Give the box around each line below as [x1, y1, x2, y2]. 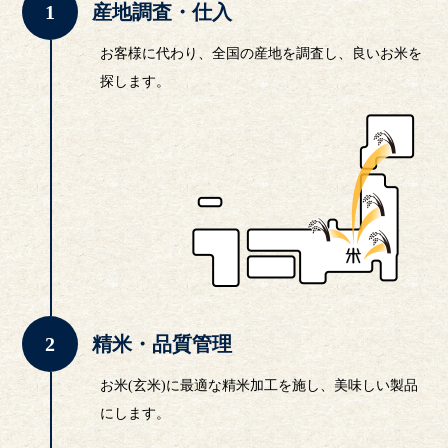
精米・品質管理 [92, 333, 233, 355]
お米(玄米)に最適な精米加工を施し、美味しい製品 [100, 378, 419, 393]
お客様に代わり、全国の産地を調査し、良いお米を [100, 46, 423, 61]
